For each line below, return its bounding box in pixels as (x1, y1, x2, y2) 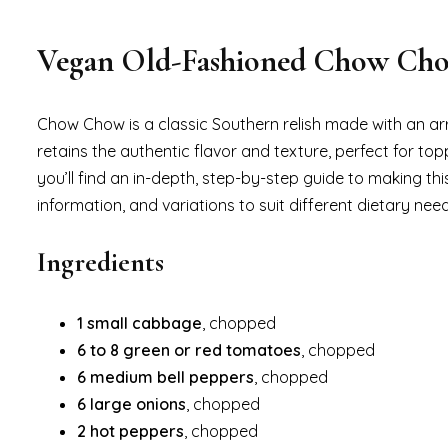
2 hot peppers (77, 421, 184, 442)
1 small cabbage (77, 313, 202, 334)
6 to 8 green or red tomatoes (77, 340, 301, 361)
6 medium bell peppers (77, 367, 254, 388)
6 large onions (77, 394, 186, 415)
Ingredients (37, 245, 164, 280)
